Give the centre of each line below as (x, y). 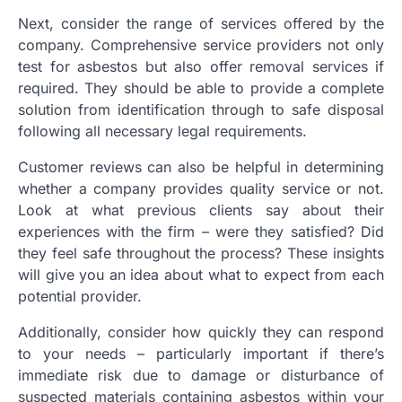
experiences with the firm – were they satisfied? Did (201, 232)
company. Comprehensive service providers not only (201, 45)
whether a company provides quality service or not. (201, 189)
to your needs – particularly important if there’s (201, 354)
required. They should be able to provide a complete (201, 88)
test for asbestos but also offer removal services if (201, 67)
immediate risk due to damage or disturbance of (201, 376)
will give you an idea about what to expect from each (201, 275)
